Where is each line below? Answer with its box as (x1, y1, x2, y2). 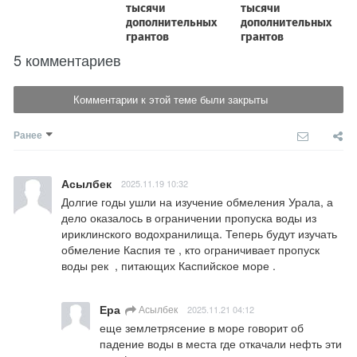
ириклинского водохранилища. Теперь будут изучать (61, 226, 337, 242)
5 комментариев (14, 49, 121, 71)
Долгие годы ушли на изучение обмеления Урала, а (61, 194, 333, 210)
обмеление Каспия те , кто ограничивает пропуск (61, 241, 320, 258)
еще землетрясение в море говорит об (100, 320, 304, 336)
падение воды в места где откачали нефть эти (100, 335, 342, 352)
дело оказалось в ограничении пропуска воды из (61, 210, 316, 226)
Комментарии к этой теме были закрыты (73, 92, 268, 108)
